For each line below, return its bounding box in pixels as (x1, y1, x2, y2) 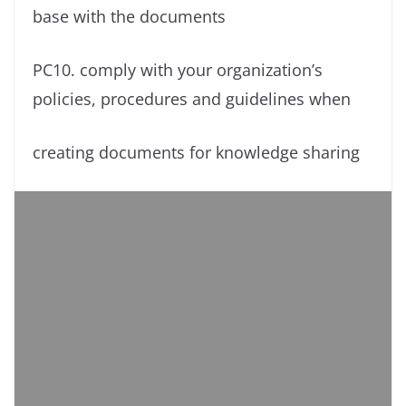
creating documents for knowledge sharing (33, 140, 360, 163)
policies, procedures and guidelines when (33, 87, 351, 110)
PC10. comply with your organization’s (33, 58, 323, 81)
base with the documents (33, 5, 226, 27)
